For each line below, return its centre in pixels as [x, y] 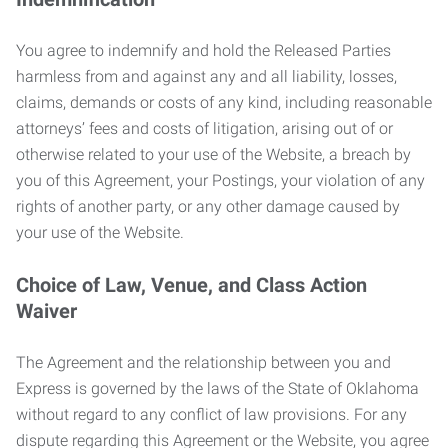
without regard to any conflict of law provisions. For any [211, 414]
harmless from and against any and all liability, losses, [206, 76]
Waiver [46, 311]
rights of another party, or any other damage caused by [208, 206]
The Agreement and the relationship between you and [203, 362]
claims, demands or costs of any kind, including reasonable [224, 102]
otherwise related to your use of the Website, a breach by [213, 154]
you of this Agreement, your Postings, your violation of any [220, 180]
